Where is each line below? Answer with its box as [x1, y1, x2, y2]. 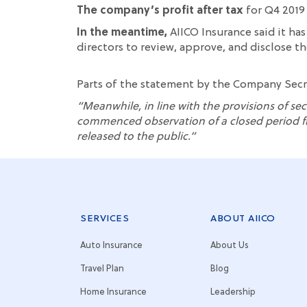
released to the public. [77, 132, 190, 143]
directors [77, 42, 126, 53]
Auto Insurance [80, 241, 143, 250]
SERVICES [80, 214, 129, 223]
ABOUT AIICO [210, 214, 275, 223]
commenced [77, 116, 141, 127]
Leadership [210, 288, 256, 297]
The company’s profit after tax [77, 5, 243, 16]
